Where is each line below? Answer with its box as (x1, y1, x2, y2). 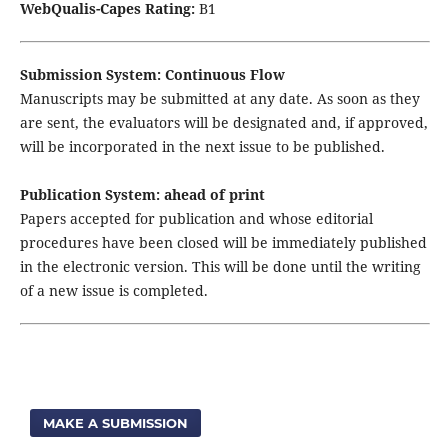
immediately (271, 233, 356, 253)
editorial (315, 209, 373, 229)
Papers (19, 209, 66, 229)
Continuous (164, 65, 246, 85)
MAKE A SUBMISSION (43, 415, 189, 432)
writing (371, 257, 421, 277)
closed (176, 233, 219, 253)
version (133, 257, 184, 277)
